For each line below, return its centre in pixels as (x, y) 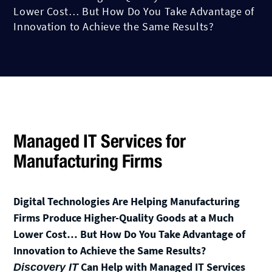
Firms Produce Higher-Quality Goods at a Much (124, 218)
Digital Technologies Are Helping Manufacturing (127, 201)
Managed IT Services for (100, 141)
